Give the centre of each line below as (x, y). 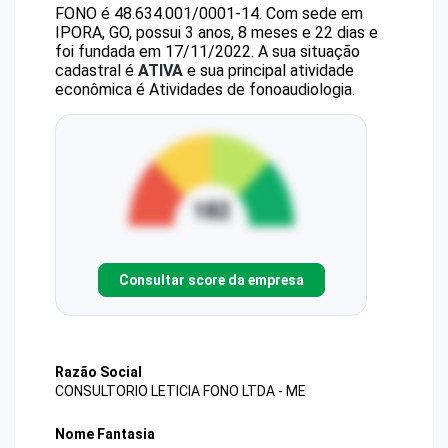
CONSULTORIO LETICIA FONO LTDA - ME (180, 391)
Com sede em (314, 13)
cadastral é (96, 70)
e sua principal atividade (268, 70)
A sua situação (307, 51)
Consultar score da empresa (211, 279)
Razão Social (98, 372)
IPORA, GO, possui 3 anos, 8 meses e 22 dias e (216, 32)
